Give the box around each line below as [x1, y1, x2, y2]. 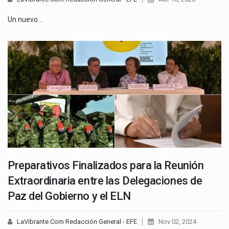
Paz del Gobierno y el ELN [8, 189, 131, 202]
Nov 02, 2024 [158, 217, 196, 225]
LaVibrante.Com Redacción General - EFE [17, 217, 137, 225]
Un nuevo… [8, 15, 42, 24]
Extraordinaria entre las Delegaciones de [8, 174, 202, 187]
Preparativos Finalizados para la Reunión [8, 158, 204, 172]
